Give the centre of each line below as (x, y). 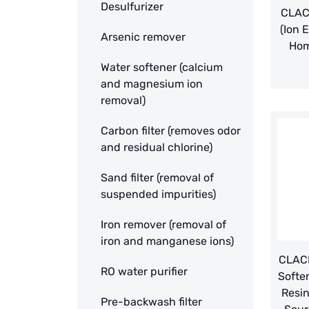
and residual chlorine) (157, 148)
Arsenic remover (143, 37)
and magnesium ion (152, 84)
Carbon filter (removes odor (171, 131)
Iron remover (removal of (163, 225)
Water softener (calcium (162, 68)
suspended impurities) (158, 195)
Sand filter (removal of (157, 178)
